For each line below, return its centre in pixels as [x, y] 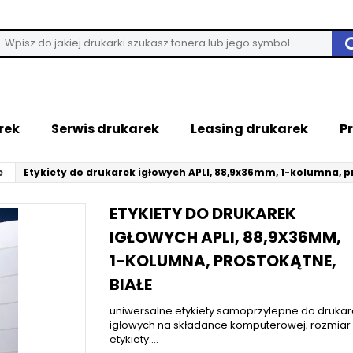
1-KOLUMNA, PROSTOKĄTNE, [223, 261]
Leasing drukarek [249, 129]
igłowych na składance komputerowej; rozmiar [230, 325]
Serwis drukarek [105, 129]
